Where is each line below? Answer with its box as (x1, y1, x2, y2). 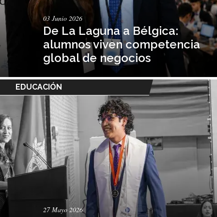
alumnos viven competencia (43, 37, 201, 51)
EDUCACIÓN (15, 82, 62, 92)
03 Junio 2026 (43, 13, 83, 23)
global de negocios (43, 50, 151, 65)
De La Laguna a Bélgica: (43, 23, 179, 38)
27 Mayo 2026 (43, 204, 83, 214)
